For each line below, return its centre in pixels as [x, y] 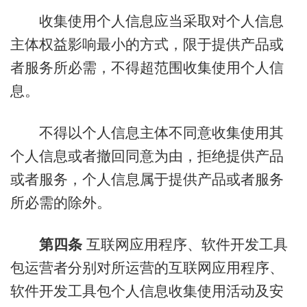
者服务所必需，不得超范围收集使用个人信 [147, 67]
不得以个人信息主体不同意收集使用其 [147, 132]
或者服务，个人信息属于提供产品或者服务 [147, 179]
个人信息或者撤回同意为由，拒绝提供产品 [147, 156]
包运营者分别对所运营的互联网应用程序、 [147, 268]
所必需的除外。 [60, 202]
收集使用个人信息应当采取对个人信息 [147, 21]
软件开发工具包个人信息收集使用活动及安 [147, 291]
